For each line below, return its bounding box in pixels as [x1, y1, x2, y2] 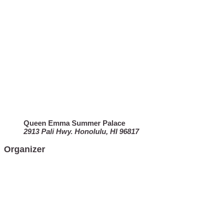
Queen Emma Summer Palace [24, 118, 125, 127]
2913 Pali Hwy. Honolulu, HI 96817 [24, 127, 139, 136]
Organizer [4, 144, 45, 154]
